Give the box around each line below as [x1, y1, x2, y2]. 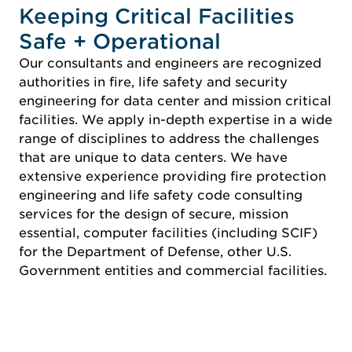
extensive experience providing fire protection [19, 168, 326, 184]
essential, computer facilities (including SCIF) [19, 225, 317, 240]
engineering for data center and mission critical [19, 93, 332, 108]
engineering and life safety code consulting [19, 187, 302, 203]
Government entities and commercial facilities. [19, 262, 327, 278]
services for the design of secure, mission [19, 206, 288, 222]
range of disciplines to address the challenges [19, 130, 319, 146]
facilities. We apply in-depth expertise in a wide [19, 112, 332, 127]
